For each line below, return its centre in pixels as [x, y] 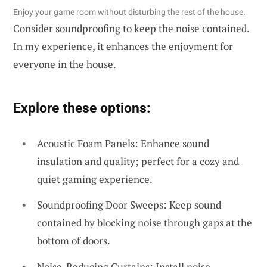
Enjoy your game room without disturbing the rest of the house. [129, 12]
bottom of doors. [74, 241]
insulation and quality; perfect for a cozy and [138, 161]
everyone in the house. [65, 64]
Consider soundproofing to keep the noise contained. [131, 28]
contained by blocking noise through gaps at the [145, 223]
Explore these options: [82, 108]
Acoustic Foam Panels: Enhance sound [123, 143]
